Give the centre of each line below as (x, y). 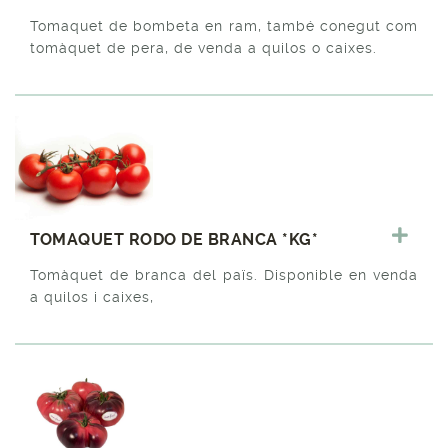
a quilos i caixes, (92, 296)
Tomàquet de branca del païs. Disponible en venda (224, 274)
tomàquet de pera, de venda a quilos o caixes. (203, 47)
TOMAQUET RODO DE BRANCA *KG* (174, 239)
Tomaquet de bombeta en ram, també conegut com (224, 25)
